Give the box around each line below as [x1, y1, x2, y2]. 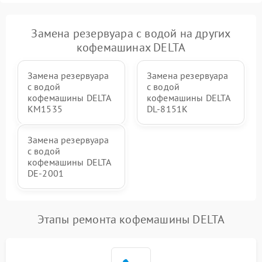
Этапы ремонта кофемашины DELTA [37, 212, 225, 227]
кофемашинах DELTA [76, 40, 186, 55]
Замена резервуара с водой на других [31, 26, 231, 41]
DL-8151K [147, 103, 188, 115]
